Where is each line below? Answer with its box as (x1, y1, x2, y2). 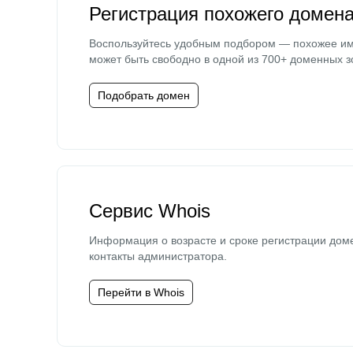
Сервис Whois (89, 200, 210, 221)
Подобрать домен (98, 89, 190, 102)
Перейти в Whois (98, 286, 184, 299)
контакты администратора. (89, 250, 227, 262)
